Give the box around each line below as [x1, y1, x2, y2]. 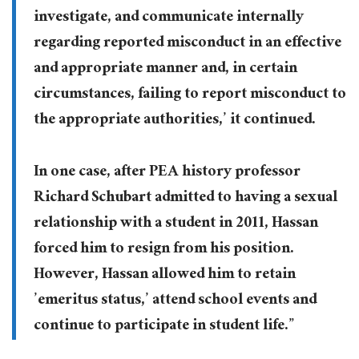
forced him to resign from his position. [33, 234, 294, 265]
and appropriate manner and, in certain [33, 54, 297, 85]
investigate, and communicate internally [33, 2, 304, 34]
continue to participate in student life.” [33, 311, 295, 342]
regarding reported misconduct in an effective [33, 28, 341, 59]
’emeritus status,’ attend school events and [33, 285, 317, 317]
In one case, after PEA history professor [33, 157, 301, 188]
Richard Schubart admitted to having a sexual [33, 183, 337, 214]
